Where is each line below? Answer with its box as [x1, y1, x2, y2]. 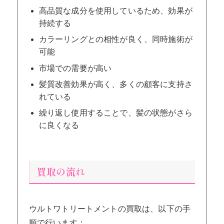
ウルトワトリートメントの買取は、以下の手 [28, 204, 190, 213]
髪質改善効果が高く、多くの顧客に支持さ [38, 79, 192, 88]
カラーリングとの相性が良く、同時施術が [38, 35, 192, 44]
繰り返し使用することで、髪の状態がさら [38, 108, 192, 117]
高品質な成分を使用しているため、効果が [38, 6, 192, 15]
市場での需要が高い [38, 63, 112, 72]
